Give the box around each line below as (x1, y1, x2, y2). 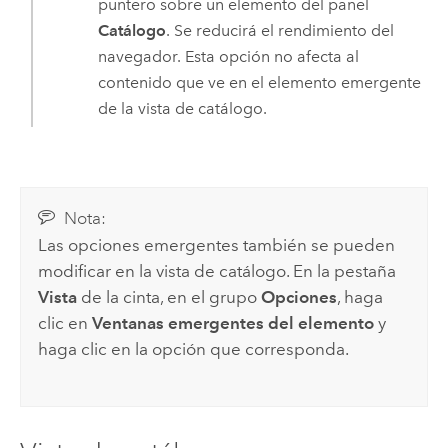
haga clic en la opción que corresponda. (38, 339, 350, 360)
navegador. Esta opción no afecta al (98, 47, 360, 67)
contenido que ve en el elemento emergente (98, 73, 422, 93)
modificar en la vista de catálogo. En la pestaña (38, 261, 397, 282)
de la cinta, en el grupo (77, 287, 262, 308)
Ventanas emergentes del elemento (92, 313, 375, 334)
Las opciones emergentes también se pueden (38, 235, 396, 256)
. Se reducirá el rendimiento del (166, 21, 395, 41)
